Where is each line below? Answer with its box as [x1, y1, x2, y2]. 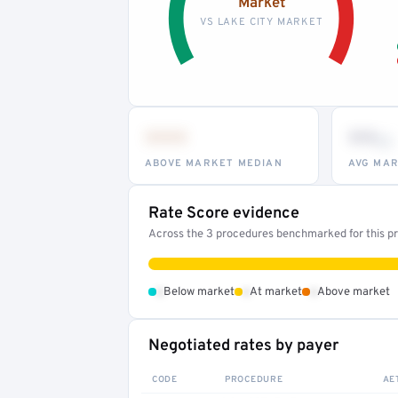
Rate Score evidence [148, 203, 299, 224]
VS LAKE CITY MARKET [199, 15, 323, 28]
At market [250, 284, 302, 299]
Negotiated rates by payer [148, 335, 338, 356]
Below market [163, 284, 235, 299]
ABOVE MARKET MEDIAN [145, 156, 283, 170]
